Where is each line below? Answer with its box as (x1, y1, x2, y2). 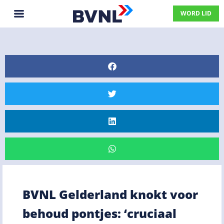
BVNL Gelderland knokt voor (22, 185, 198, 202)
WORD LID (180, 9, 211, 18)
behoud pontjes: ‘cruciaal (22, 204, 176, 221)
